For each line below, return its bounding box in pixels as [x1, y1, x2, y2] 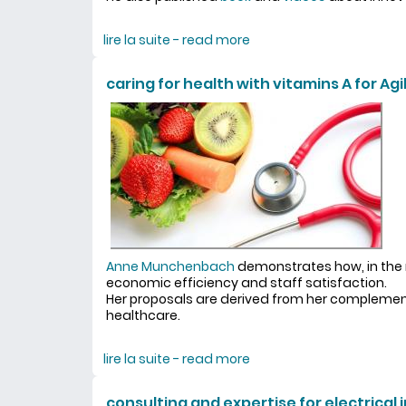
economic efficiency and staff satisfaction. [106, 274, 387, 292]
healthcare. [106, 306, 180, 324]
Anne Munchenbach [106, 257, 235, 275]
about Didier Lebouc [250, 31, 377, 49]
